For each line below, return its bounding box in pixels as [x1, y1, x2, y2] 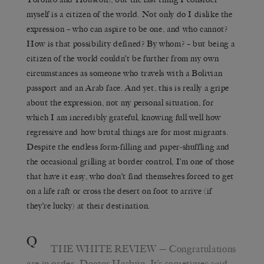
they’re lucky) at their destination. [27, 200, 151, 211]
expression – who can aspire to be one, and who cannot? [27, 24, 228, 34]
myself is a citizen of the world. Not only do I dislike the [27, 9, 233, 19]
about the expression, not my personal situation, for [27, 97, 214, 108]
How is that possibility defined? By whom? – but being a [27, 38, 235, 49]
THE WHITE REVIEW [51, 243, 157, 255]
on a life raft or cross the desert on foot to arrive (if [27, 186, 212, 196]
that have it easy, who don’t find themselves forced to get [27, 171, 235, 181]
